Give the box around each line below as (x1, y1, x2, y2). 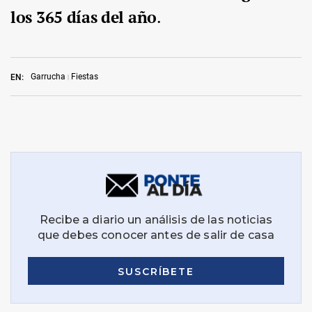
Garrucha (31, 72, 65, 82)
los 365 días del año (10, 6, 157, 29)
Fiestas (71, 72, 98, 82)
